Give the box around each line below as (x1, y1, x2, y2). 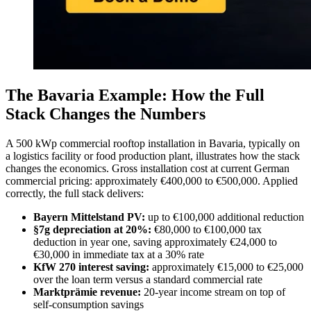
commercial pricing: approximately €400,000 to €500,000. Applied (6, 174, 298, 187)
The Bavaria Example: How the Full (6, 85, 264, 104)
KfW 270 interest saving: (33, 260, 149, 273)
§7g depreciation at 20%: (33, 223, 151, 235)
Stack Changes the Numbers (6, 104, 205, 123)
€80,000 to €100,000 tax (151, 223, 262, 235)
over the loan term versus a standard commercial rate (33, 273, 262, 285)
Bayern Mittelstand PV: (33, 210, 145, 223)
